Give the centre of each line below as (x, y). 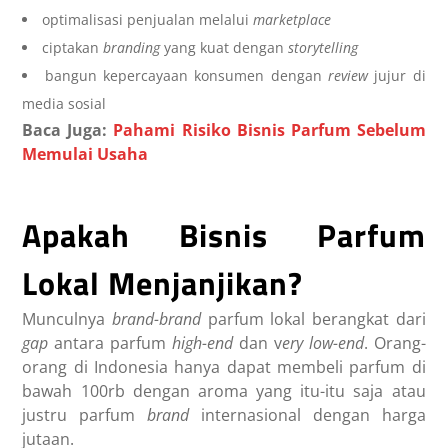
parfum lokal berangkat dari (313, 319)
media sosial (64, 104)
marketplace (292, 20)
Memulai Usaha (85, 154)
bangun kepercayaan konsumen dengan (186, 76)
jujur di (400, 76)
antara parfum (113, 343)
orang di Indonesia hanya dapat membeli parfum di (224, 367)
